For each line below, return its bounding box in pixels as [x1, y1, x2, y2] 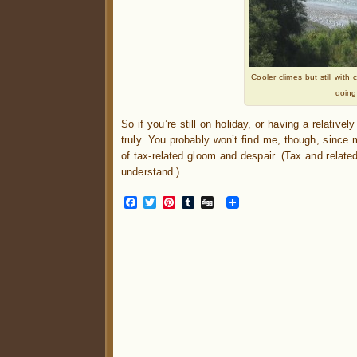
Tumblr [194, 194, 237, 209]
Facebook [137, 194, 199, 209]
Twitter [156, 194, 197, 209]
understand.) [121, 165, 180, 178]
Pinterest [175, 194, 231, 209]
